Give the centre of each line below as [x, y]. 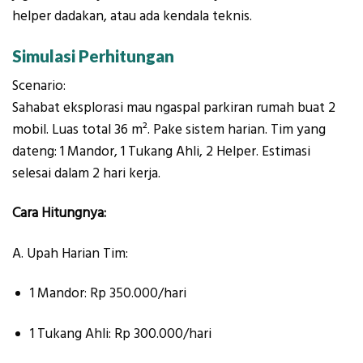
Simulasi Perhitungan [93, 56]
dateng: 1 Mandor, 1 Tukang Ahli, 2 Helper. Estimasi [161, 151]
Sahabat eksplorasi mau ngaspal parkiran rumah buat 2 [174, 107]
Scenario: [39, 85]
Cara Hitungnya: [59, 214]
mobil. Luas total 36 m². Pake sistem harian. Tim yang [169, 129]
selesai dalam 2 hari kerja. [86, 173]
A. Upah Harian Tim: [70, 253]
